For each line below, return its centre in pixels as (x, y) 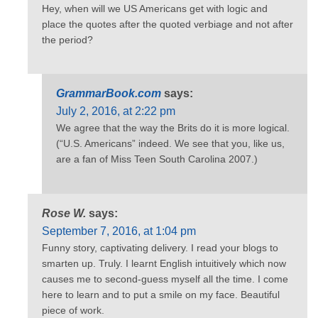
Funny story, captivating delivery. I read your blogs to (160, 247)
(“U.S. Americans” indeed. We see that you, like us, (170, 144)
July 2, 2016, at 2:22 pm (116, 111)
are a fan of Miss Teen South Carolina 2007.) (157, 159)
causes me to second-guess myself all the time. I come (165, 279)
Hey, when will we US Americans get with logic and (155, 8)
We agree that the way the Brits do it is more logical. (173, 128)
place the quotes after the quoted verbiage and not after (168, 24)
